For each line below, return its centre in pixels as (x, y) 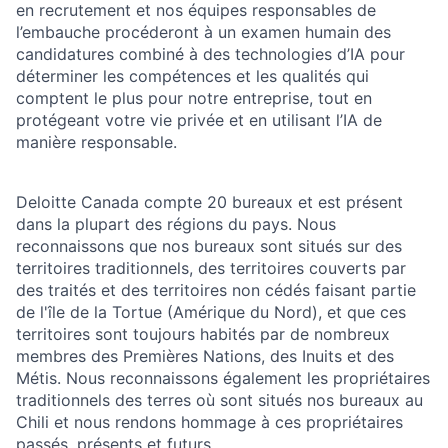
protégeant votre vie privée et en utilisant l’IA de (199, 120)
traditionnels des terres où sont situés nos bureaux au (219, 400)
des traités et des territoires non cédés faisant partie (216, 290)
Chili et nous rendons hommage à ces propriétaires (209, 422)
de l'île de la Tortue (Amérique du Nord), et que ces (211, 312)
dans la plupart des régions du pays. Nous (176, 224)
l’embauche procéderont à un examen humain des (203, 32)
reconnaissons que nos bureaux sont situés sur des (209, 246)
